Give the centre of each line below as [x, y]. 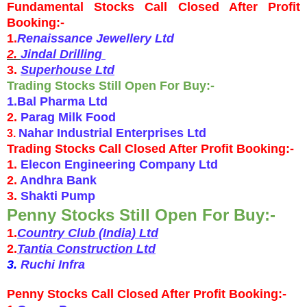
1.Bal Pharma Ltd [57, 101]
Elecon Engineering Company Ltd [119, 164]
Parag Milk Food [68, 117]
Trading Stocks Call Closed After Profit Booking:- [150, 148]
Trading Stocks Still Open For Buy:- [111, 85]
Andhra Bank [58, 180]
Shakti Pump [58, 196]
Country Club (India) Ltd [88, 233]
